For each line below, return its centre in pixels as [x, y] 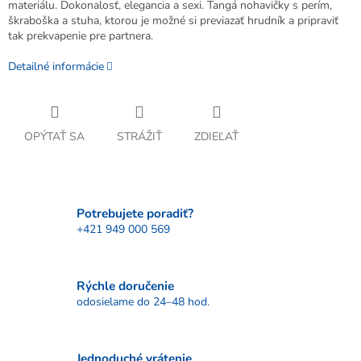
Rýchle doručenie [125, 285]
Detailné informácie [56, 67]
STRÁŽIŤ [139, 137]
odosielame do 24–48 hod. [143, 301]
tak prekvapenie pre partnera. [81, 36]
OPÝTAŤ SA [54, 137]
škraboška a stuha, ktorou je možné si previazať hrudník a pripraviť [173, 21]
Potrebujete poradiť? [135, 213]
